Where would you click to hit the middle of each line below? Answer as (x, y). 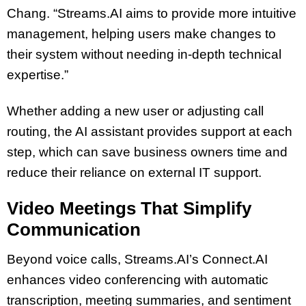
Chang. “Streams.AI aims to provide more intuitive (152, 13)
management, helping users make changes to (141, 33)
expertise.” (38, 74)
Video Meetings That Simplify (129, 209)
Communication (74, 230)
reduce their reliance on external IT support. (134, 172)
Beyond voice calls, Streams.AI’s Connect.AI (137, 260)
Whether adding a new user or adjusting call (135, 111)
